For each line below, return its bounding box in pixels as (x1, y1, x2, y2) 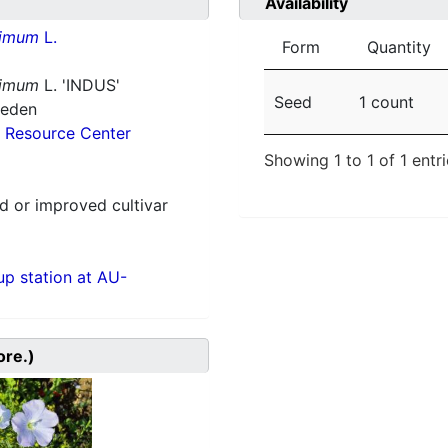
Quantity (367, 37, 431, 58)
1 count (359, 92, 414, 113)
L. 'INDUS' (38, 75, 120, 96)
